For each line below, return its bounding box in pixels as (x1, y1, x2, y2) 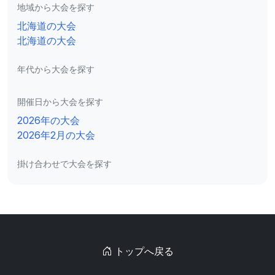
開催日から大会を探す (17, 96, 103, 107)
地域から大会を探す (17, 2, 95, 12)
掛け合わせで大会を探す (17, 158, 112, 169)
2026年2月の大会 (17, 129, 95, 141)
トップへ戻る (111, 245, 174, 257)
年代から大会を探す (17, 64, 95, 74)
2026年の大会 (17, 114, 80, 126)
